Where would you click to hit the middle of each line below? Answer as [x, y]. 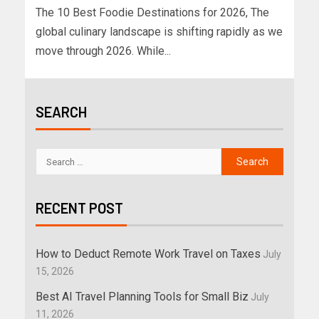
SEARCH [61, 112]
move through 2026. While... [103, 51]
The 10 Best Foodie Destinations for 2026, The [152, 13]
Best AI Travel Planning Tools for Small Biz [142, 297]
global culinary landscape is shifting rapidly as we [159, 32]
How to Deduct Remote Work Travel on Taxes [148, 254]
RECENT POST [79, 208]
